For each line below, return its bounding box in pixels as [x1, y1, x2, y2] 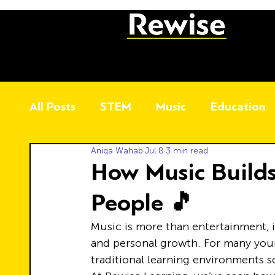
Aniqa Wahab [91, 145, 143, 156]
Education [211, 98, 266, 114]
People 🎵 [91, 188, 194, 218]
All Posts [29, 98, 76, 114]
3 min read [166, 145, 208, 156]
